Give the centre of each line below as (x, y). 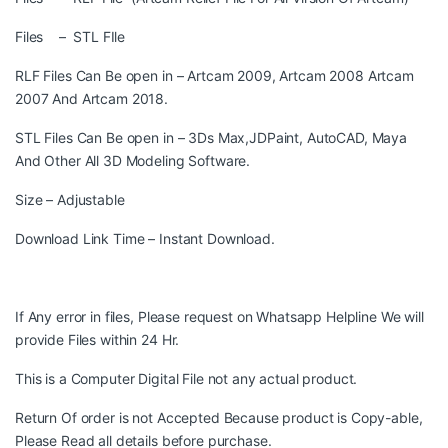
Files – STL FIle (70, 37)
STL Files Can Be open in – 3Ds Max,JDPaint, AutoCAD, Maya (211, 138)
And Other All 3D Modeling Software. (133, 161)
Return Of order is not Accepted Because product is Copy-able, (219, 418)
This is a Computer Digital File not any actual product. (186, 379)
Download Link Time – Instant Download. (145, 239)
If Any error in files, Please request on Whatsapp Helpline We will (219, 317)
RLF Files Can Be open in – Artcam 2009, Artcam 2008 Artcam (214, 76)
